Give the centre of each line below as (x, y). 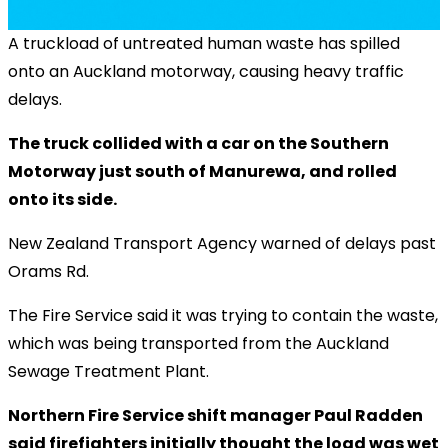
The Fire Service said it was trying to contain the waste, (223, 315)
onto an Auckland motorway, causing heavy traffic (206, 71)
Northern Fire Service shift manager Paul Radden (215, 415)
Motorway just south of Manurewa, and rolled (202, 171)
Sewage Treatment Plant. (108, 371)
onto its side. (62, 199)
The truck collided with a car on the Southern (198, 143)
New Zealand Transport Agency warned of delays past (222, 243)
